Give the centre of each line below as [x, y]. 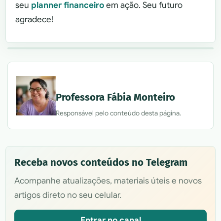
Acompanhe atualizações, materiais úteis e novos [108, 181]
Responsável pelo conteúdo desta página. [118, 113]
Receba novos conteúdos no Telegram [101, 163]
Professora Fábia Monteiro [115, 97]
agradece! [35, 20]
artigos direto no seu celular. [68, 195]
